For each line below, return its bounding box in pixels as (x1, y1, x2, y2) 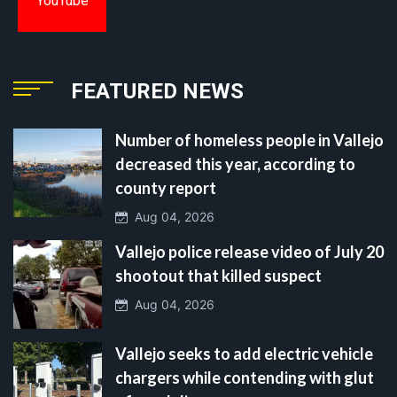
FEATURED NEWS (71, 78, 244, 104)
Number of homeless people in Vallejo (115, 129, 384, 150)
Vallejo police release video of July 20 (115, 241, 384, 261)
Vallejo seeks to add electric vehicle (115, 343, 373, 363)
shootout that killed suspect (115, 265, 322, 285)
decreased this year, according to (115, 153, 355, 174)
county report (115, 177, 216, 198)
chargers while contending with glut (115, 367, 374, 387)
